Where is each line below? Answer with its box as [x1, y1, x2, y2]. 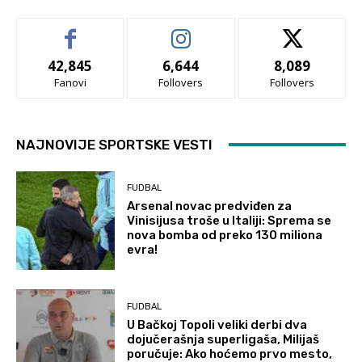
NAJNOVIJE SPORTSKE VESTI [16, 136, 213, 153]
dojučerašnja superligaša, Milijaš [127, 331, 320, 347]
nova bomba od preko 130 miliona [127, 228, 323, 243]
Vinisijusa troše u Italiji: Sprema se [127, 213, 332, 229]
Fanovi [53, 74, 86, 90]
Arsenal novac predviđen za [127, 199, 293, 214]
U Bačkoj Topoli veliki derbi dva [127, 317, 308, 332]
